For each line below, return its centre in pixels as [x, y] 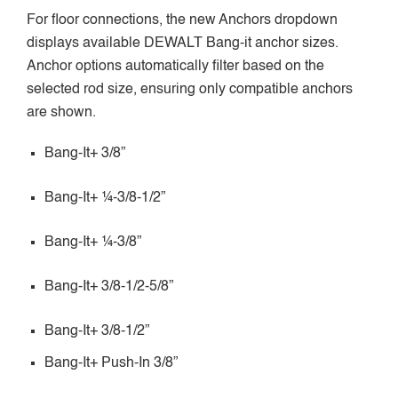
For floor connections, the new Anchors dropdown [182, 20]
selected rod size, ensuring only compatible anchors [190, 89]
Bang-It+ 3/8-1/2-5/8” [109, 287]
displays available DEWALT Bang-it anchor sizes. [183, 43]
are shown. [61, 112]
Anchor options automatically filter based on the [175, 66]
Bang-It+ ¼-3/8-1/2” [105, 198]
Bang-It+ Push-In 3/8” [111, 363]
